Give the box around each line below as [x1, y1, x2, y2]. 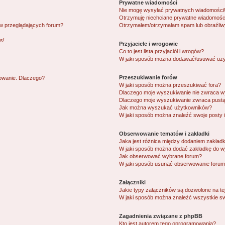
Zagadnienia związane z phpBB [119, 213, 202, 219]
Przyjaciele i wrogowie [119, 41, 178, 47]
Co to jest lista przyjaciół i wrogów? [119, 48, 204, 54]
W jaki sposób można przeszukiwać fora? [119, 82, 221, 88]
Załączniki [119, 179, 146, 185]
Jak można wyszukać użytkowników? [119, 104, 212, 110]
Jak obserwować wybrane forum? [119, 153, 202, 159]
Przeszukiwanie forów [119, 74, 177, 80]
